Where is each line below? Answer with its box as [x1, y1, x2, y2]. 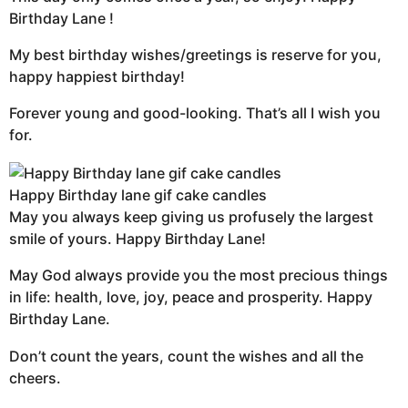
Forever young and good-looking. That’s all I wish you [9, 104, 381, 123]
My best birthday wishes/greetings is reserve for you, [9, 45, 382, 64]
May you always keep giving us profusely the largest [9, 208, 373, 227]
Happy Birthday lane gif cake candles [9, 186, 267, 205]
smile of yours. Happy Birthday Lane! [9, 229, 266, 249]
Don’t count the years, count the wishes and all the [9, 346, 363, 365]
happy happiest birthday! [9, 66, 185, 86]
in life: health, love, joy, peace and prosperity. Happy [9, 288, 372, 307]
